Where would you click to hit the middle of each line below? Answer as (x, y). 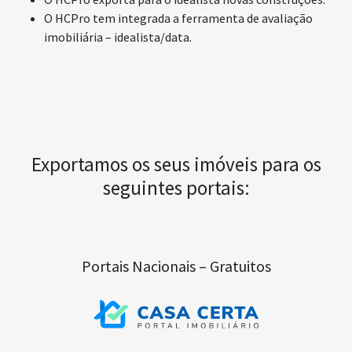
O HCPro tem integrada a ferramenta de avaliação (178, 18)
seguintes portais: (176, 187)
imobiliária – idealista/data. (118, 37)
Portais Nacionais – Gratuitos (176, 266)
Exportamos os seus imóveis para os (176, 164)
